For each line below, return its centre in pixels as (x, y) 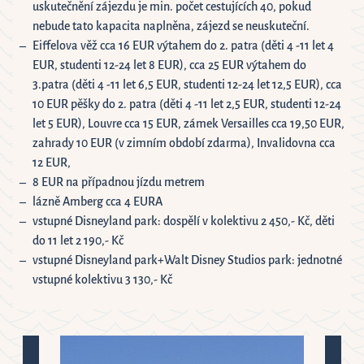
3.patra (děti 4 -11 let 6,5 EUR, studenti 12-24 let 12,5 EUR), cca (187, 85)
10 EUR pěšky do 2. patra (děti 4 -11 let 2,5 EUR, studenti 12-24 (187, 104)
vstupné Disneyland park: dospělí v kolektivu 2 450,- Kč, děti (184, 221)
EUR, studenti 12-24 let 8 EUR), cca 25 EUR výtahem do (169, 65)
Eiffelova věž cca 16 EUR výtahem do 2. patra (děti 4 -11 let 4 (183, 46)
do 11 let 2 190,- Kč (78, 241)
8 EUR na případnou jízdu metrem (119, 182)
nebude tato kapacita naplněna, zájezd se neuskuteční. (171, 26)
